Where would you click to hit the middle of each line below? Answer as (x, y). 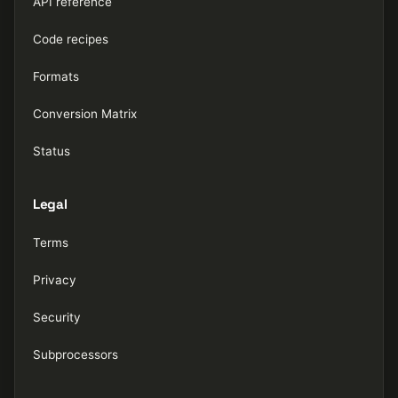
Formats (56, 76)
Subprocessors (76, 354)
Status (52, 151)
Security (57, 317)
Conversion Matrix (85, 114)
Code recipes (71, 39)
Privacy (55, 280)
